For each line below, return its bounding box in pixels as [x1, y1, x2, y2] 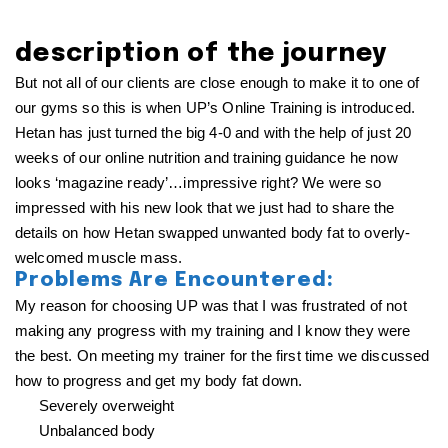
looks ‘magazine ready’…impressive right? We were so [15, 174, 382, 191]
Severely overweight [38, 397, 175, 414]
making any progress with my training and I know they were [15, 322, 411, 339]
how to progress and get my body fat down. [15, 372, 303, 389]
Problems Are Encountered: [15, 270, 334, 291]
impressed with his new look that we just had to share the [15, 199, 395, 216]
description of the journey [15, 41, 388, 67]
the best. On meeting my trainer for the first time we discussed [15, 347, 430, 364]
